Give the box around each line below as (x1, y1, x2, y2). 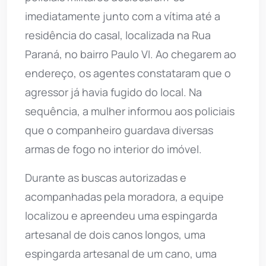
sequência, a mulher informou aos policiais (25, 103, 235, 118)
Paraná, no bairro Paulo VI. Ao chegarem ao (25, 46, 236, 61)
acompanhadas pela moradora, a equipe (25, 189, 224, 204)
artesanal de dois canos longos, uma (25, 227, 205, 242)
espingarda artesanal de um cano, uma (25, 246, 217, 261)
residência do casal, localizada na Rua (25, 27, 211, 42)
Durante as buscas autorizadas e (25, 170, 186, 185)
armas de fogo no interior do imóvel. (25, 141, 202, 156)
